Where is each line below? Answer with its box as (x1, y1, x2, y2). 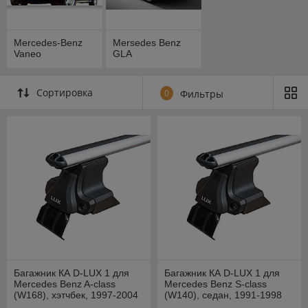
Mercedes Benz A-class (14, 278, 115, 289)
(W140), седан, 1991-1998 (164, 289, 282, 300)
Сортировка (36, 85, 93, 99)
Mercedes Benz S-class (164, 278, 267, 289)
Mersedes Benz (113, 36, 181, 48)
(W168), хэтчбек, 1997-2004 (14, 289, 138, 300)
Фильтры (180, 87, 223, 100)
